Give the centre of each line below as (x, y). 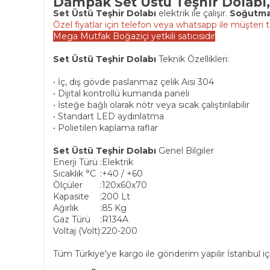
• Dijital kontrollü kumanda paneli (121, 93)
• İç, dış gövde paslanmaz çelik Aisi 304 (133, 82)
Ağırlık (66, 208)
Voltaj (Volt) (77, 231)
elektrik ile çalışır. (193, 13)
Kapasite (71, 196)
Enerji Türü (75, 162)
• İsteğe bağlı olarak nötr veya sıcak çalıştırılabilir (151, 105)
